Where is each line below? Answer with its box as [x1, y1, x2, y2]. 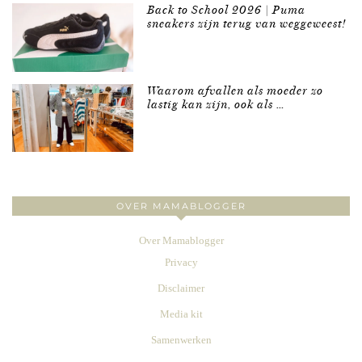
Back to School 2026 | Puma [147, 3, 306, 18]
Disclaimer [158, 282, 204, 295]
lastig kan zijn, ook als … [147, 97, 285, 112]
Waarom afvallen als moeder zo [147, 83, 324, 98]
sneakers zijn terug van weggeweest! [147, 17, 347, 32]
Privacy [164, 256, 198, 269]
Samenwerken [150, 334, 212, 347]
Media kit [159, 308, 203, 321]
